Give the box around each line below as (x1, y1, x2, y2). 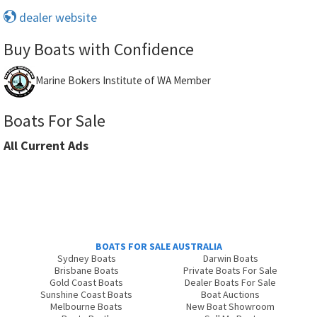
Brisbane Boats (54, 264, 119, 277)
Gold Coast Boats (50, 276, 124, 289)
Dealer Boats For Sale (185, 276, 277, 289)
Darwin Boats (202, 252, 258, 265)
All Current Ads (4, 137, 88, 154)
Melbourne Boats (50, 300, 123, 313)
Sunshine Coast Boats (40, 288, 133, 301)
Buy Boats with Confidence (4, 38, 194, 60)
